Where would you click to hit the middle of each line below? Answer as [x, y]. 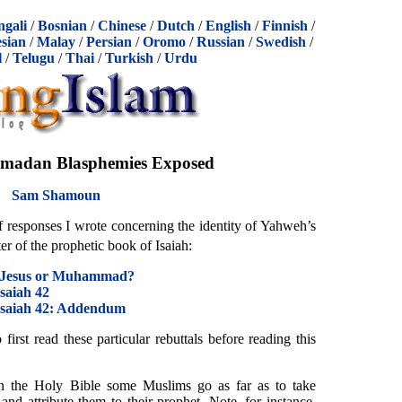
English [228, 26]
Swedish [281, 42]
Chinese [122, 26]
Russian [221, 42]
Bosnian [62, 26]
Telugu [33, 58]
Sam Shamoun [56, 195]
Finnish [285, 26]
